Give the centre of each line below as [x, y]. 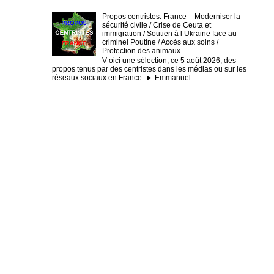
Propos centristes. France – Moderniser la [171, 16]
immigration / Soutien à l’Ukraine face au [169, 33]
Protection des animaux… [145, 50]
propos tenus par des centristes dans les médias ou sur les [149, 69]
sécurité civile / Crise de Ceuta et [156, 25]
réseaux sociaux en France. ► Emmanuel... [124, 78]
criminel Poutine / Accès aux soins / [160, 42]
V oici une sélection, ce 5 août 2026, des [169, 61]
